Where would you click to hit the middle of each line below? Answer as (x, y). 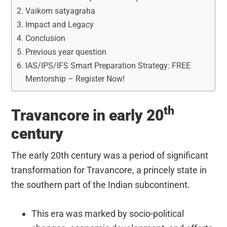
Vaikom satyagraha (60, 11)
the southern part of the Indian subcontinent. (101, 184)
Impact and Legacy (59, 24)
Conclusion (45, 38)
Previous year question (66, 52)
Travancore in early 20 (88, 115)
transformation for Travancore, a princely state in (109, 170)
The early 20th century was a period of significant (110, 155)
